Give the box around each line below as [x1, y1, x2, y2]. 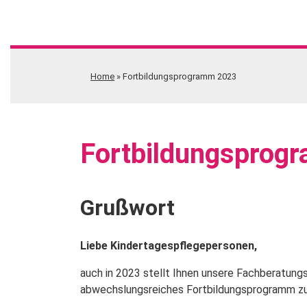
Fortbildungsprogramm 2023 [123, 71, 236, 82]
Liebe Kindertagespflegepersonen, [80, 239, 257, 253]
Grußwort [80, 195, 175, 221]
